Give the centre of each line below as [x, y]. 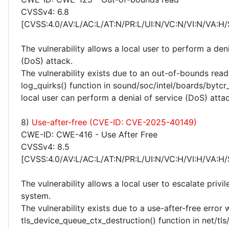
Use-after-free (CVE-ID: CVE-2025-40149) [114, 122]
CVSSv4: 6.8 [45, 12]
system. [36, 196]
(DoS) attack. [47, 61]
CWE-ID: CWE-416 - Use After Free [89, 134]
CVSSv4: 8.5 [45, 147]
